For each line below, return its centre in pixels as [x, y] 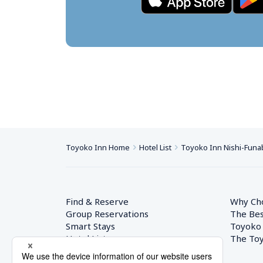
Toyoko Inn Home [98, 147]
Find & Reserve [97, 201]
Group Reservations [107, 214]
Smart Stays [90, 226]
